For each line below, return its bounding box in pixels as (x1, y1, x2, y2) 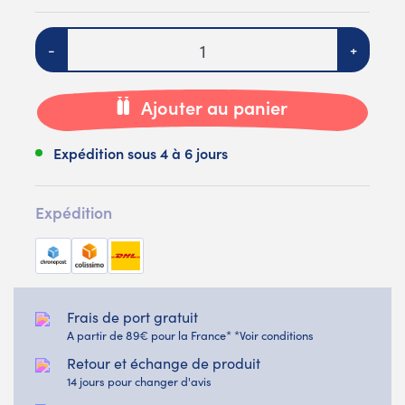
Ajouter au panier (141, 94, 287, 120)
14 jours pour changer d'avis (67, 372, 212, 389)
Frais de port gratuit (67, 306, 198, 326)
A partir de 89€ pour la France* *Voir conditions (67, 326, 314, 343)
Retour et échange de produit (67, 353, 260, 372)
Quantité (34, 27, 94, 48)
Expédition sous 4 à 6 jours (53, 142, 228, 163)
